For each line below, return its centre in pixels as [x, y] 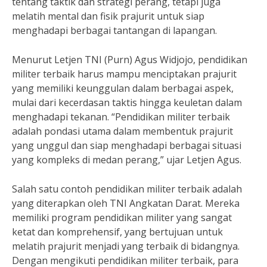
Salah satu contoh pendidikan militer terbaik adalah [127, 189]
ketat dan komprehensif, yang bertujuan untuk [117, 232]
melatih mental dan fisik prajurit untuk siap [108, 16]
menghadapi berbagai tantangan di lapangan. [114, 30]
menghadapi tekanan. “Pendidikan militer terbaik [121, 117]
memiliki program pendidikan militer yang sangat [122, 218]
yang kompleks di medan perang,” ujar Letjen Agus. [127, 160]
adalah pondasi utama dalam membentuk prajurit [122, 131]
